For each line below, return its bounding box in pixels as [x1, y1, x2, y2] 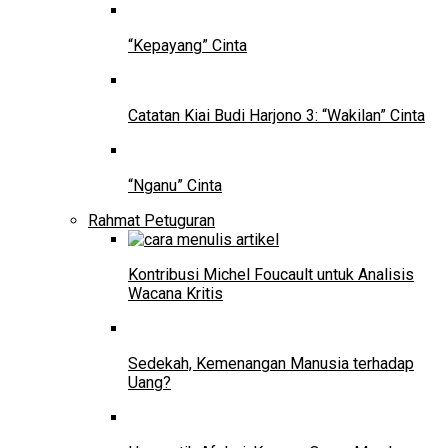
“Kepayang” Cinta [128, 36, 247, 56]
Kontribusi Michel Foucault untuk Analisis [128, 265, 414, 285]
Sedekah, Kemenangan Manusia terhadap [128, 354, 414, 374]
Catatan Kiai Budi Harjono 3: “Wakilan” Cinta [128, 106, 425, 126]
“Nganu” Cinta [128, 176, 222, 196]
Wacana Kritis [128, 284, 223, 304]
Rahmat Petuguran [88, 211, 215, 231]
